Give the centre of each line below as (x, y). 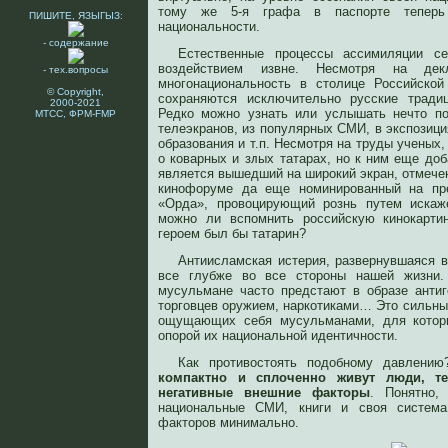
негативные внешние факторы (264, 392)
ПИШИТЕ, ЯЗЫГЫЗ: (75, 15)
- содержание (75, 42)
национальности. (209, 26)
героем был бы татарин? (232, 233)
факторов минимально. (228, 422)
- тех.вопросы (75, 69)
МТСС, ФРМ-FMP (75, 113)
